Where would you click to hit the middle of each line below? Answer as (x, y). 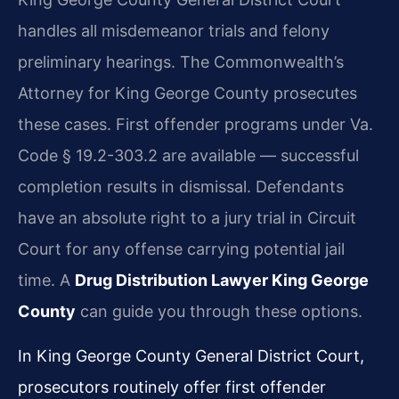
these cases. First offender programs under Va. (195, 125)
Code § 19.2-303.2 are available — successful (188, 156)
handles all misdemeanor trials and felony (174, 31)
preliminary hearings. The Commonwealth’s (181, 62)
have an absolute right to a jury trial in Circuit (187, 218)
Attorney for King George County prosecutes (187, 94)
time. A (46, 281)
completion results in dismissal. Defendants (181, 187)
